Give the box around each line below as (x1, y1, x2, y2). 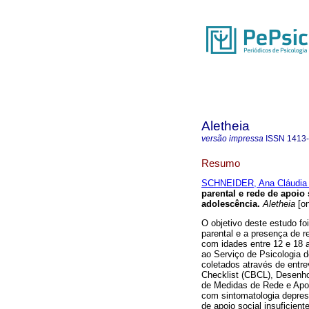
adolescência (201, 199, 257, 210)
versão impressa (201, 134, 263, 143)
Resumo (201, 157, 240, 169)
